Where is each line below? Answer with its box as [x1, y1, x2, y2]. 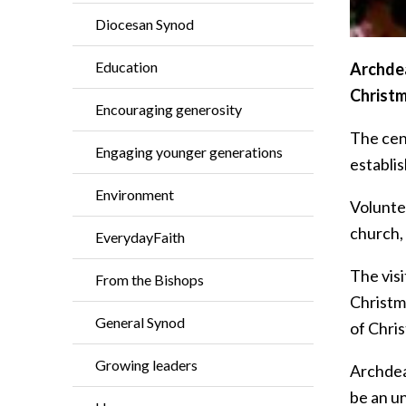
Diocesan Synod [95, 15, 194, 33]
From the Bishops [95, 271, 204, 288]
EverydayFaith [95, 228, 185, 246]
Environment [95, 186, 174, 203]
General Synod [95, 314, 185, 331]
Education [95, 58, 158, 75]
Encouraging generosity [95, 101, 242, 118]
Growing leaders [95, 356, 198, 373]
